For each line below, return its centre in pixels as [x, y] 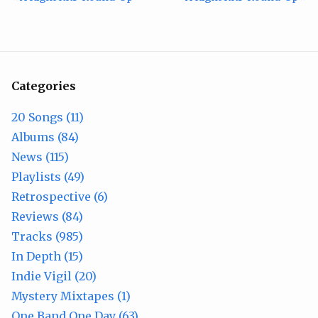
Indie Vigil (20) [54, 276]
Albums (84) [45, 137]
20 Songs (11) [48, 117]
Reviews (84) [47, 216]
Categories [44, 86]
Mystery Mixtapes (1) [71, 296]
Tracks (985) [47, 236]
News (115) [40, 157]
